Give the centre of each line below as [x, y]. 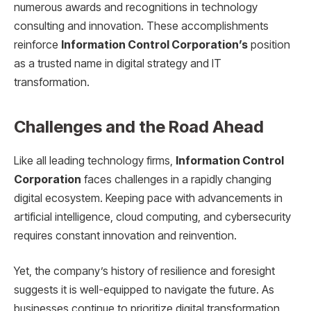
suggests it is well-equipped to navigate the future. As [144, 290]
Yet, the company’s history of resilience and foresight [144, 271]
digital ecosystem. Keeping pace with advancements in [148, 198]
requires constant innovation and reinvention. [125, 235]
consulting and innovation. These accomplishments [141, 26]
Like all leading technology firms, [95, 160]
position [269, 45]
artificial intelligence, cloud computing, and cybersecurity [152, 217]
